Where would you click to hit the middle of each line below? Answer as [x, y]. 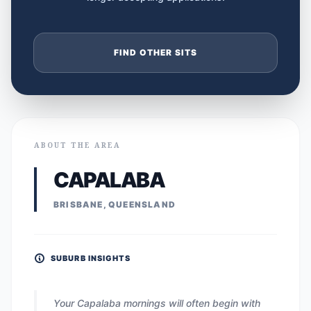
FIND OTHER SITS [155, 52]
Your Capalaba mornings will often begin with [157, 303]
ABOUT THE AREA [77, 145]
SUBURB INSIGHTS [91, 258]
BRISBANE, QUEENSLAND [115, 204]
